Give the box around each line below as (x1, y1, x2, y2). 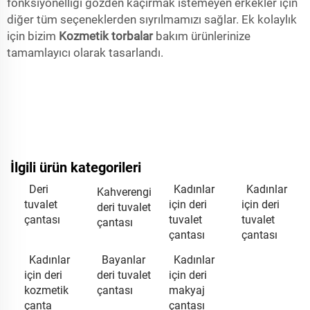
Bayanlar (101, 253, 145, 266)
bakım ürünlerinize (156, 29, 250, 43)
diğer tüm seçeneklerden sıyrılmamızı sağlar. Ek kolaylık (7, 12, 297, 26)
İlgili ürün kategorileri (10, 159, 141, 176)
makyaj (169, 284, 205, 297)
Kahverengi (96, 185, 152, 199)
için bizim (7, 29, 59, 43)
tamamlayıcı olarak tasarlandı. (7, 46, 163, 60)
